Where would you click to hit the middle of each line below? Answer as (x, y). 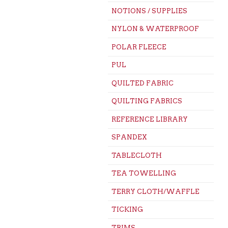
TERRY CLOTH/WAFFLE (155, 191)
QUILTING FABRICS (147, 101)
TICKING (127, 210)
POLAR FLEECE (139, 47)
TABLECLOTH (136, 155)
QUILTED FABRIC (142, 83)
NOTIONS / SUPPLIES (149, 11)
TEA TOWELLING (144, 174)
